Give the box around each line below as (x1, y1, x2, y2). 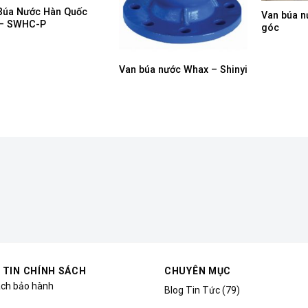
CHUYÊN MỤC (164, 265, 231, 276)
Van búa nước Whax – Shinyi (119, 63, 248, 76)
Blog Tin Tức (164, 285, 220, 296)
